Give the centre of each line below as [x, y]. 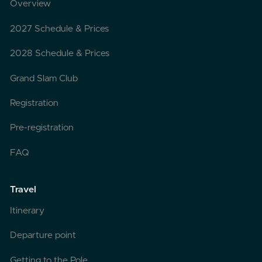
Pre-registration [42, 128]
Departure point [43, 236]
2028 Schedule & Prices [60, 54]
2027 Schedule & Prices [60, 29]
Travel [23, 190]
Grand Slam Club [44, 78]
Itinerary [27, 211]
